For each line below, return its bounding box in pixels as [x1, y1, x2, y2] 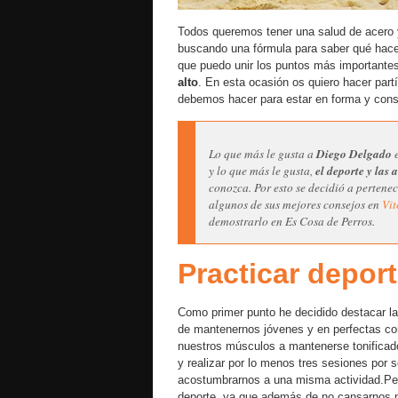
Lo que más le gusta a [209, 146, 316, 162]
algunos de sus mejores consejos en [209, 196, 382, 212]
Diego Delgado [316, 146, 392, 162]
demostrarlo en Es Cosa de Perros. [209, 213, 375, 229]
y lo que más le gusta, [209, 163, 315, 179]
